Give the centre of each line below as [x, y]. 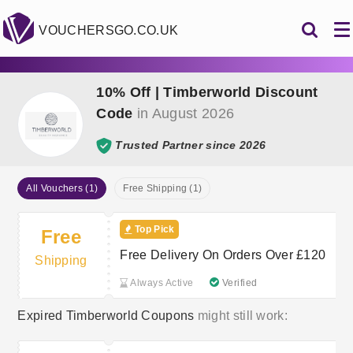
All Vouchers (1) [62, 188]
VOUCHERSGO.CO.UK [109, 30]
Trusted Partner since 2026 [191, 145]
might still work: [241, 316]
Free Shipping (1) [163, 188]
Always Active [161, 283]
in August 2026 [184, 113]
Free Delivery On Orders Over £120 [223, 255]
